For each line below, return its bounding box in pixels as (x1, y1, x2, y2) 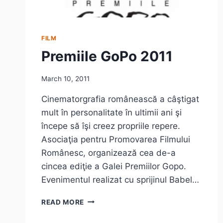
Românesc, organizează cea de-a (41, 147, 176, 158)
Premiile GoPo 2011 (41, 48, 173, 65)
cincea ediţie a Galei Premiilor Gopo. (41, 161, 186, 171)
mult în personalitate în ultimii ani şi (41, 107, 182, 117)
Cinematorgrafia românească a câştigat (41, 94, 199, 104)
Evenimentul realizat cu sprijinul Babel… (41, 174, 199, 185)
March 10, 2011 (41, 74, 90, 83)
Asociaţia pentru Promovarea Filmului (41, 134, 190, 144)
